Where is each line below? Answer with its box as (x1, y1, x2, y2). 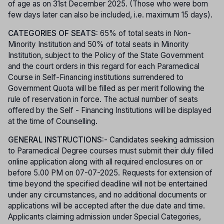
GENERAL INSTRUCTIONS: (8, 135, 104, 145)
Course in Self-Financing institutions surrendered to (8, 72, 183, 82)
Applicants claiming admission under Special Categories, (8, 212, 201, 222)
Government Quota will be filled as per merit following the (8, 83, 204, 93)
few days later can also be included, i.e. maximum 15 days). (8, 10, 212, 20)
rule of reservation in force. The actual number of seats (8, 94, 198, 104)
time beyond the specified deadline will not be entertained (8, 179, 207, 189)
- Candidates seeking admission (104, 135, 214, 145)
